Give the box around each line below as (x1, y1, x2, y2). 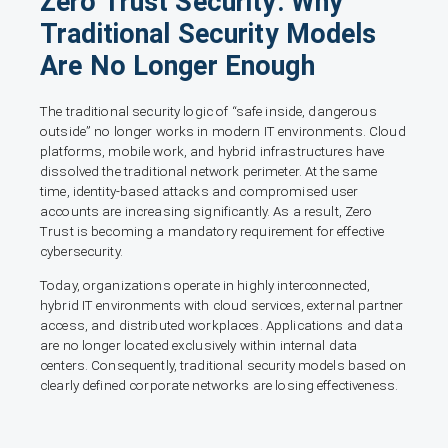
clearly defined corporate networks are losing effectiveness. (40, 377, 399, 393)
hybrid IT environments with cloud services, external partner (40, 297, 404, 313)
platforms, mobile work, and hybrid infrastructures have (40, 144, 385, 160)
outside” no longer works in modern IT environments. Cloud (40, 124, 406, 140)
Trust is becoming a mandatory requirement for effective (40, 224, 385, 240)
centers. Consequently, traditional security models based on (40, 357, 406, 373)
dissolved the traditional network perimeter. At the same (40, 164, 378, 180)
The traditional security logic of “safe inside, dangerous (40, 104, 377, 120)
